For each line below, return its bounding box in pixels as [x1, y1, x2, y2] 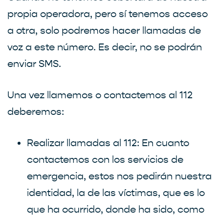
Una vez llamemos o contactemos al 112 [7, 89, 193, 101]
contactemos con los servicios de [27, 153, 183, 165]
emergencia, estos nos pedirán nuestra [27, 170, 212, 182]
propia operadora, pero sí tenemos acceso [7, 8, 208, 20]
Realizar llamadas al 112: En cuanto [27, 137, 189, 149]
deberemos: [7, 106, 64, 117]
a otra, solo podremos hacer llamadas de [7, 24, 201, 36]
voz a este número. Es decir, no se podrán [7, 41, 202, 53]
